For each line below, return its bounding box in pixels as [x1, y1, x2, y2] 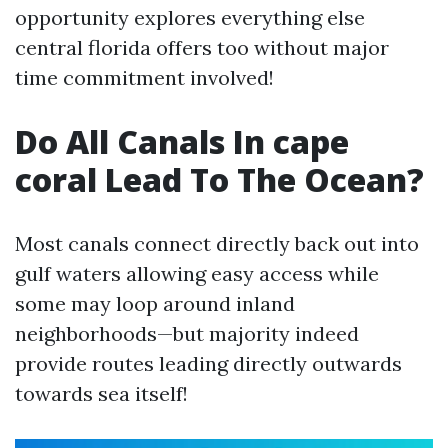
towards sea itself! [15, 381, 188, 406]
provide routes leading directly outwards [15, 351, 402, 376]
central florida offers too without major [15, 35, 389, 60]
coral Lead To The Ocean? [15, 158, 424, 201]
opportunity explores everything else [15, 5, 365, 30]
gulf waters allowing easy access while [15, 261, 379, 286]
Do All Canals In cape [15, 120, 349, 163]
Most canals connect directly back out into [15, 231, 419, 256]
